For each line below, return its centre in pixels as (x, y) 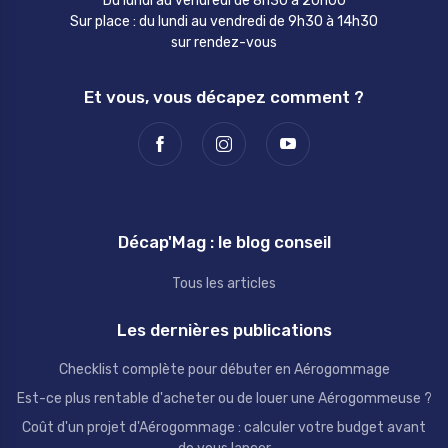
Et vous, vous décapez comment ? (224, 96)
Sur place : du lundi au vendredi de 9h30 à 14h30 (224, 21)
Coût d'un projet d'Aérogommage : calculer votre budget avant (224, 427)
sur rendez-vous (224, 42)
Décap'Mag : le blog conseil (224, 241)
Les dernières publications (224, 329)
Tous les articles (224, 283)
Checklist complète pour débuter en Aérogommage (224, 369)
